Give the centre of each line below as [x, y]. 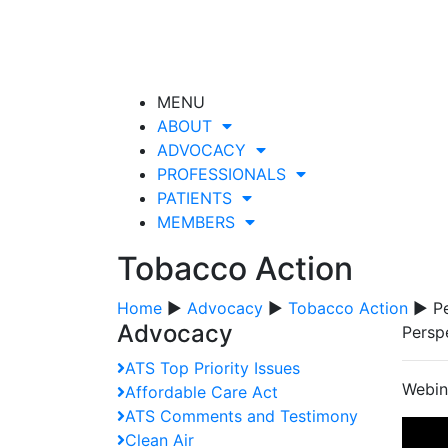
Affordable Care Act [201, 392]
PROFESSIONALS [226, 174]
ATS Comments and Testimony [241, 416]
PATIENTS [199, 198]
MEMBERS [201, 222]
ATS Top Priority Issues [212, 368]
